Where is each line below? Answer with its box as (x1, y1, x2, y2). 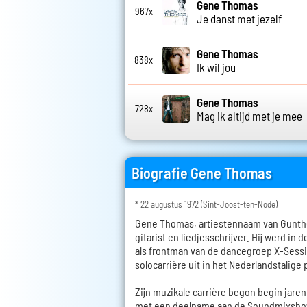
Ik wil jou (197, 60, 236, 74)
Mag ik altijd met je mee (197, 108, 302, 123)
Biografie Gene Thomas (132, 163, 272, 182)
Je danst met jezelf (197, 11, 282, 25)
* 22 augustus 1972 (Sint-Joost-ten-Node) (135, 198, 278, 210)
